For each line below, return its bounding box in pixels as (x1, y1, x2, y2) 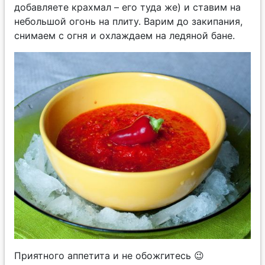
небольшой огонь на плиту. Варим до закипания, (14, 15, 243, 27)
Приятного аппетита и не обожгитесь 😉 (14, 249, 204, 261)
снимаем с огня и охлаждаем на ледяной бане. (14, 29, 235, 41)
